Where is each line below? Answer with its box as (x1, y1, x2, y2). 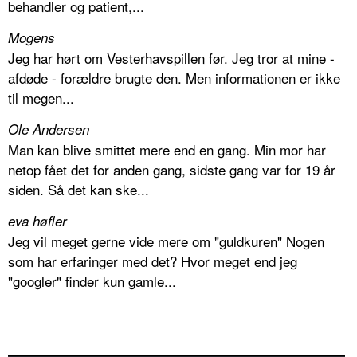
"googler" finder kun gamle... (8, 270, 176, 291)
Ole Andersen (8, 119, 89, 139)
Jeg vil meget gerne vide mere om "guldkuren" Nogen (8, 230, 324, 251)
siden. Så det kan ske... (8, 178, 149, 199)
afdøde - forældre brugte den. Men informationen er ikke (8, 67, 340, 88)
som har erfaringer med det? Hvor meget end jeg (8, 250, 297, 271)
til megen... (8, 87, 74, 108)
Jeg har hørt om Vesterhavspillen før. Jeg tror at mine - (8, 47, 335, 68)
